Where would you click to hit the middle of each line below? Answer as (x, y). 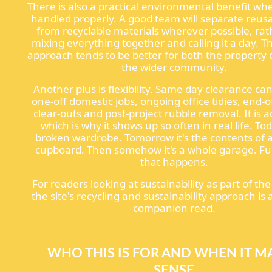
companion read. (174, 208)
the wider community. (174, 67)
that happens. (174, 161)
